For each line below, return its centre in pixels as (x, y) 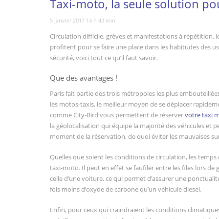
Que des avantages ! (84, 78)
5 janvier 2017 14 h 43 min (83, 20)
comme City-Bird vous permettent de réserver (117, 115)
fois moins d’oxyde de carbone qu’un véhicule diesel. (126, 189)
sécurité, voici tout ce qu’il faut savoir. (104, 58)
